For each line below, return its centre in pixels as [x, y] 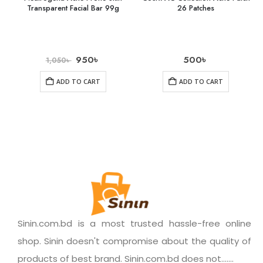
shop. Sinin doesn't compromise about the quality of [134, 241]
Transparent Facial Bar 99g [73, 8]
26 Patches [196, 8]
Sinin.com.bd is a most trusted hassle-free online [134, 224]
